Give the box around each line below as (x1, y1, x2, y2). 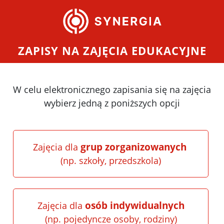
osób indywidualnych (84, 199, 184, 212)
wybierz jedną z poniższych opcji (44, 97, 180, 109)
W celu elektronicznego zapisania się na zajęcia (13, 83, 211, 96)
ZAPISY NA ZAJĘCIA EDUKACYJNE (17, 43, 206, 58)
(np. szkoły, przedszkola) (60, 154, 161, 167)
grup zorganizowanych (80, 140, 186, 154)
